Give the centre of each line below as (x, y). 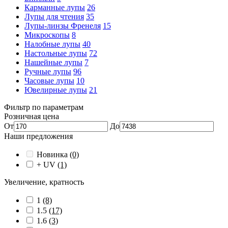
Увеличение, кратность (44, 182)
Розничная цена (32, 116)
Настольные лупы (56, 53)
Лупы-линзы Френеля (63, 26)
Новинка (53, 154)
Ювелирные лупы (56, 90)
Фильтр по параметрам (44, 107)
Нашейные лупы (53, 62)
